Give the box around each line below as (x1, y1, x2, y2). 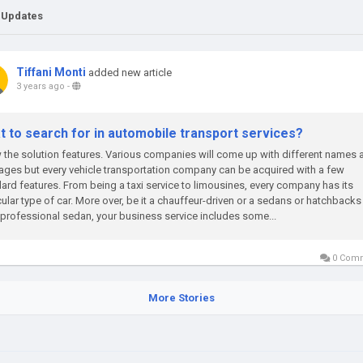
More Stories (148, 292, 215, 304)
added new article (88, 66, 172, 79)
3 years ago (16, 81, 65, 92)
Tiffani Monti (16, 66, 86, 79)
